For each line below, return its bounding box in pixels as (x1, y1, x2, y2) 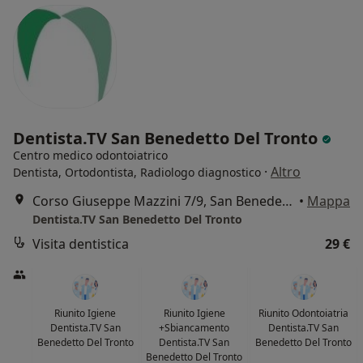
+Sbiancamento (159, 321, 230, 335)
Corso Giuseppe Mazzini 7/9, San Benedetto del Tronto (282, 192, 293, 211)
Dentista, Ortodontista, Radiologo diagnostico (13, 164, 261, 181)
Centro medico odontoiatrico (13, 147, 168, 164)
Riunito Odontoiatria (258, 306, 349, 321)
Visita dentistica (32, 235, 129, 254)
